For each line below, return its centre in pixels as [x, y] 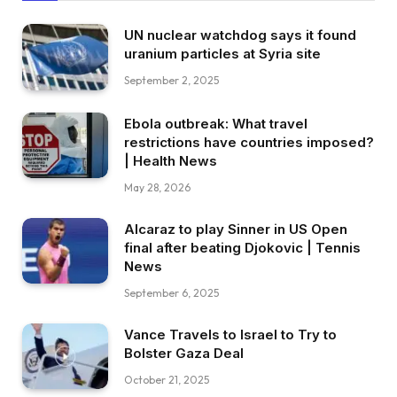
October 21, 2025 [167, 379]
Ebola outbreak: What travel [216, 123]
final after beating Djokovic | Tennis [242, 247]
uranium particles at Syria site [222, 53]
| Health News [171, 160]
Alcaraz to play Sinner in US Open [236, 229]
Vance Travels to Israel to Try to [230, 334]
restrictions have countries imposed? [249, 142]
